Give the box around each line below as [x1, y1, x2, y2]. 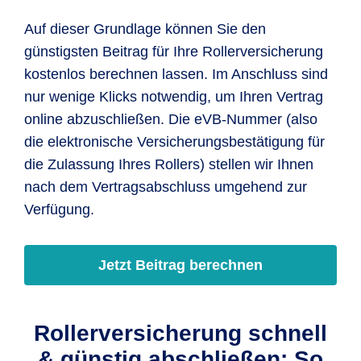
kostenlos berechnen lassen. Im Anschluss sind [24, 66, 328, 82]
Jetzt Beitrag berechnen [98, 257, 263, 273]
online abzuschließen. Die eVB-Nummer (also [24, 111, 317, 127]
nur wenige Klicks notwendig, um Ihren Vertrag [24, 89, 323, 105]
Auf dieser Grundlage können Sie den [24, 21, 266, 37]
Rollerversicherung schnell [34, 321, 327, 346]
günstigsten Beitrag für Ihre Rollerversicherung [24, 44, 323, 60]
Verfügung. [24, 201, 94, 218]
